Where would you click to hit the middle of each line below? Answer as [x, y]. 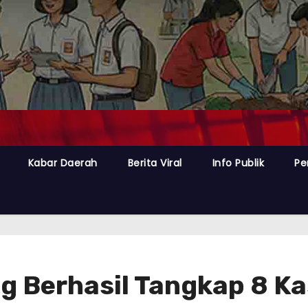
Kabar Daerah [63, 163]
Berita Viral [155, 163]
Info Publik [238, 163]
